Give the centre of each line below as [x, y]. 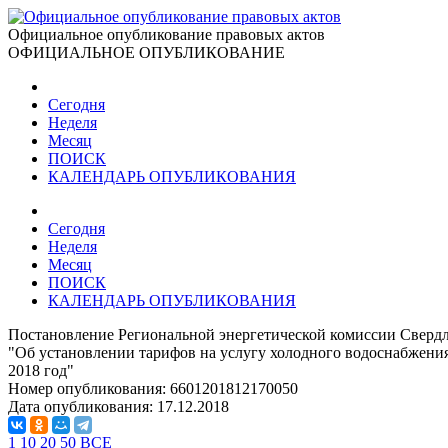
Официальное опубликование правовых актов [166, 34]
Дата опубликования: [82, 406]
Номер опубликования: [89, 388]
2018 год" [41, 370]
